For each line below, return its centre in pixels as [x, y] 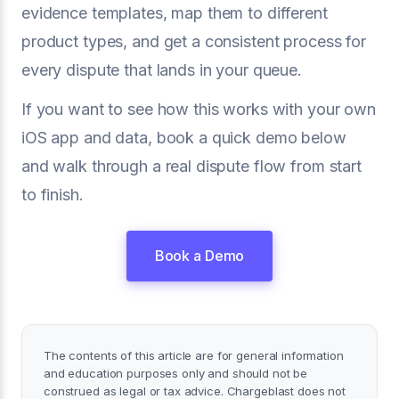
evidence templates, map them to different [175, 12]
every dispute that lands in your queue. [162, 69]
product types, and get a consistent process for [194, 41]
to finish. [53, 194]
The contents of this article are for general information [194, 355]
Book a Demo [199, 255]
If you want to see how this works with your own [199, 109]
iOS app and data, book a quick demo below [184, 137]
